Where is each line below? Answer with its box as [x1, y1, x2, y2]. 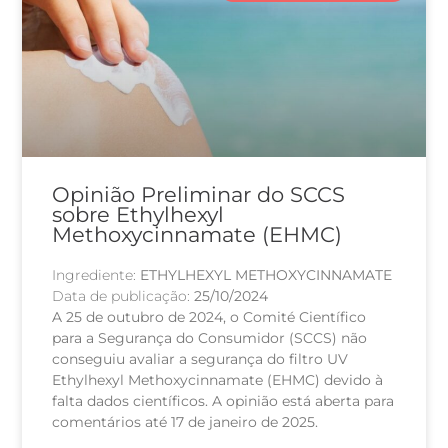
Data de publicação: [52, 287, 195, 306]
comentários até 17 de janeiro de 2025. [52, 413, 319, 432]
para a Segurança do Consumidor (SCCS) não [52, 329, 368, 348]
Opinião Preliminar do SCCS [52, 182, 346, 208]
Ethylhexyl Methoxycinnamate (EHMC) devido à [52, 371, 384, 390]
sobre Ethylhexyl [52, 202, 225, 228]
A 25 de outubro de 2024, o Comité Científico [52, 308, 367, 327]
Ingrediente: [52, 266, 141, 285]
